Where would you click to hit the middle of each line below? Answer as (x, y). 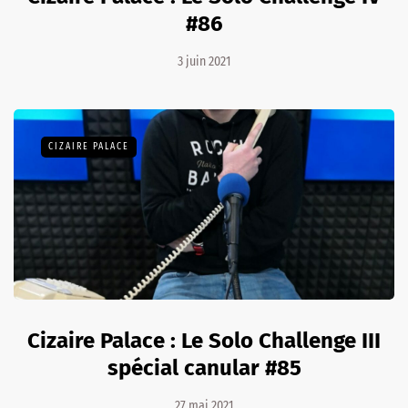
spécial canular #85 (204, 368)
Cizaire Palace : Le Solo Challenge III (204, 341)
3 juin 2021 (204, 62)
